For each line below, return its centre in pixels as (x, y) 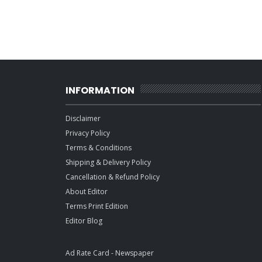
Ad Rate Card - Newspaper (110, 253)
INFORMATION (100, 90)
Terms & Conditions (99, 147)
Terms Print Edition (97, 206)
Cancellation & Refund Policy (113, 177)
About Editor (87, 191)
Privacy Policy (88, 133)
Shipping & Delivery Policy (108, 162)
